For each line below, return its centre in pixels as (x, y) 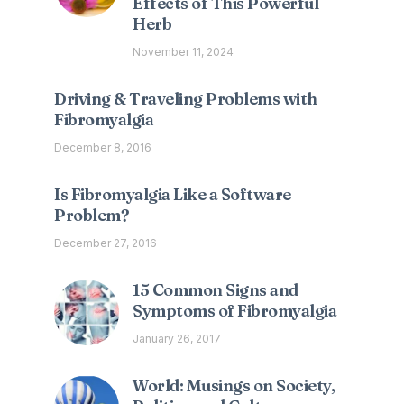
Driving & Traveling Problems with (186, 99)
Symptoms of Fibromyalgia (235, 311)
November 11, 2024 (184, 52)
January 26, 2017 (177, 339)
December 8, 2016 (103, 148)
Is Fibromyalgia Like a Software (173, 195)
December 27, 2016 (106, 243)
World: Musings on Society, (234, 386)
